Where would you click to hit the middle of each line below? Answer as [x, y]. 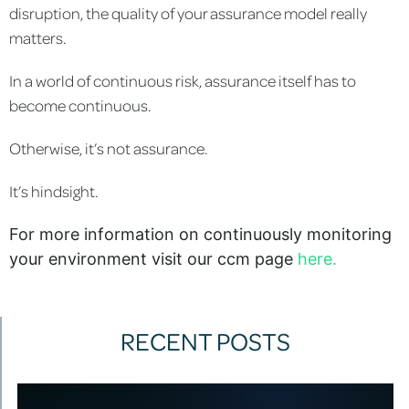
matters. [37, 37]
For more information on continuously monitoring [200, 234]
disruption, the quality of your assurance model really [188, 12]
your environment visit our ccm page [153, 258]
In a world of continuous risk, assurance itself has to [183, 80]
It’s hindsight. [53, 190]
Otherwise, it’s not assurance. [108, 147]
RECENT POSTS [205, 340]
